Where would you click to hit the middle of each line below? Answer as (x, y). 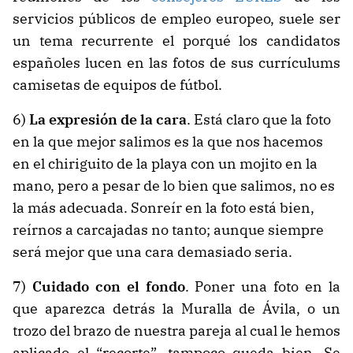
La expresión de (85, 120)
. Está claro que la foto (259, 120)
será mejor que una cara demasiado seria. (152, 252)
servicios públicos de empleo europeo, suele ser (176, 19)
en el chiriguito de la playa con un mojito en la (165, 164)
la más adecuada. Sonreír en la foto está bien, (163, 208)
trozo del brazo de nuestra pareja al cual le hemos (176, 331)
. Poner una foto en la (263, 287)
